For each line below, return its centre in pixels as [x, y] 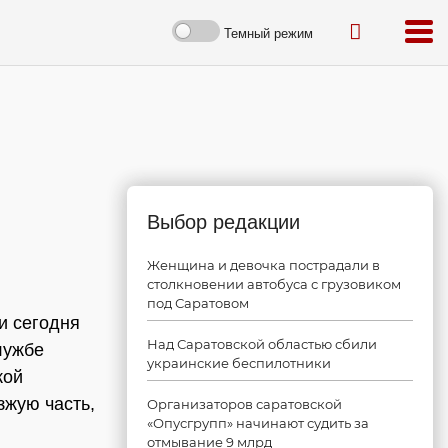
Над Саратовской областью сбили [262, 344]
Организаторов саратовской [244, 404]
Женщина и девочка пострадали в [263, 265]
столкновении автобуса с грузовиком [274, 284]
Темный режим [268, 33]
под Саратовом [198, 303]
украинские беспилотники [239, 363]
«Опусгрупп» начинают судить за [258, 423]
